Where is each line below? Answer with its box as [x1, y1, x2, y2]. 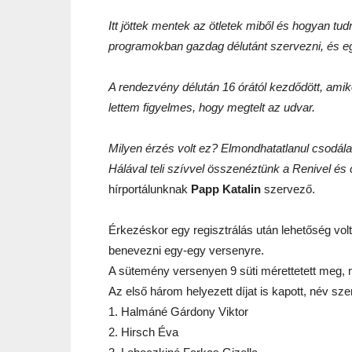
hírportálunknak [108, 182, 191, 196]
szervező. [261, 182, 315, 196]
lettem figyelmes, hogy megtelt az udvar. [108, 101, 315, 114]
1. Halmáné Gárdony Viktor [108, 305, 248, 318]
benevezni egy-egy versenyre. [108, 244, 264, 257]
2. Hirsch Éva [108, 325, 178, 339]
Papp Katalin [191, 182, 261, 196]
